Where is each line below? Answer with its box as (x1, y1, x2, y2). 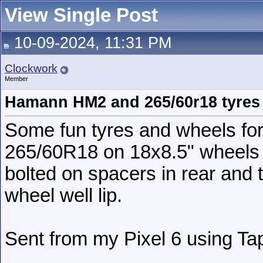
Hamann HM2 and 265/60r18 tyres (5, 93, 260, 111)
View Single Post (5, 5, 158, 26)
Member (5, 75, 28, 82)
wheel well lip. (5, 185, 122, 207)
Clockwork (5, 62, 58, 75)
